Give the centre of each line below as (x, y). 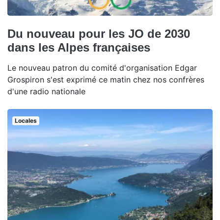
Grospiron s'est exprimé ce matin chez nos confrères (106, 80)
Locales (26, 121)
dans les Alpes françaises (79, 47)
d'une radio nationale (46, 91)
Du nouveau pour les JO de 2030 (99, 34)
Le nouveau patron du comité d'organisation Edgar (102, 68)
